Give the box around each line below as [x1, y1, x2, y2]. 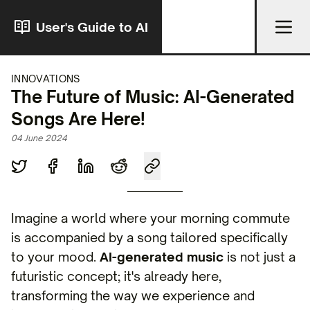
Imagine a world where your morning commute [11, 210, 290, 226]
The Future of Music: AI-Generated [11, 86, 294, 107]
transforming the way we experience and [11, 288, 255, 303]
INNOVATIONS [11, 73, 80, 84]
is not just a [224, 249, 295, 264]
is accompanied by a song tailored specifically [11, 230, 288, 245]
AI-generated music [100, 249, 224, 264]
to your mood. [11, 249, 100, 264]
